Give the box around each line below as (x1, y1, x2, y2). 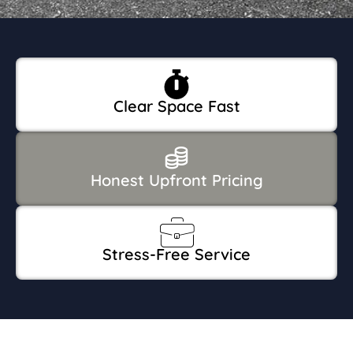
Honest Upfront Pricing (90, 169, 263, 190)
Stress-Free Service (102, 243, 251, 264)
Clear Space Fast (113, 95, 240, 116)
